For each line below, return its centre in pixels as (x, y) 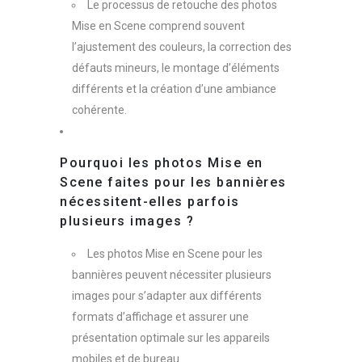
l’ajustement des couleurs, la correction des (182, 46)
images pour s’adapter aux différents (167, 295)
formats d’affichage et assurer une (160, 316)
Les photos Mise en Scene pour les (175, 253)
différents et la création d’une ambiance (174, 88)
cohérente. (99, 109)
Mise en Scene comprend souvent (158, 25)
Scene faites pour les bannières (173, 182)
